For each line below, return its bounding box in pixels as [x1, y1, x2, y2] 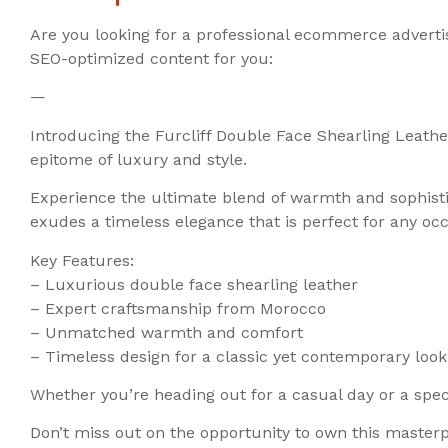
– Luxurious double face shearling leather [30, 274, 358, 294]
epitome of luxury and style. [30, 149, 247, 169]
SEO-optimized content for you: [30, 49, 273, 69]
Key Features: [30, 250, 134, 270]
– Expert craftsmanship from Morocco [30, 298, 326, 318]
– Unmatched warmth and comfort [30, 322, 303, 342]
